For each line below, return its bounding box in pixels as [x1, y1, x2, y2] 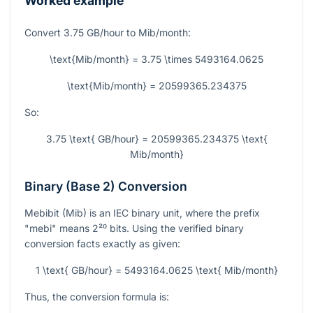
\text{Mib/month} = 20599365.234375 [66, 79, 247, 92]
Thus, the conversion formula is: [24, 290, 169, 303]
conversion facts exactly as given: [24, 237, 180, 249]
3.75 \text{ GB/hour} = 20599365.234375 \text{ [45, 132, 268, 145]
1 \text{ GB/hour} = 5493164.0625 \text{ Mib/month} [35, 263, 278, 276]
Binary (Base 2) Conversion [24, 178, 187, 194]
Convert [24, 26, 64, 38]
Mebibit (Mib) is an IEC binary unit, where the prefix [24, 206, 260, 219]
